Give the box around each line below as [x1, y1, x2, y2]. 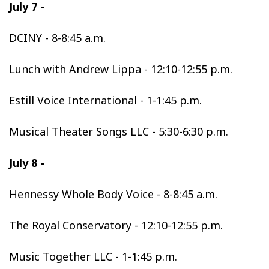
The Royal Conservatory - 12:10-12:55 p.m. [9, 218, 223, 232]
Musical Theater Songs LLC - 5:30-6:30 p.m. [9, 124, 228, 139]
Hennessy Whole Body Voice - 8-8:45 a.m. [9, 187, 217, 201]
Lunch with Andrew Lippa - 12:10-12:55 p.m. [9, 62, 232, 76]
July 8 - [9, 156, 44, 170]
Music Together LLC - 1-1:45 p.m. [9, 249, 177, 264]
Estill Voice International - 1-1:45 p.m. [9, 93, 202, 107]
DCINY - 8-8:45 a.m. [9, 31, 106, 45]
